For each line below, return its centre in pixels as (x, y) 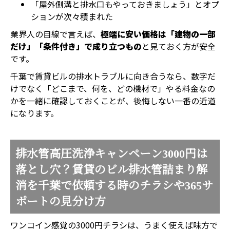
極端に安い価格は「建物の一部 (158, 34)
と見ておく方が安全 (179, 46)
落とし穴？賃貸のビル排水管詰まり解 (111, 170)
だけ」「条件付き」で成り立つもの (76, 46)
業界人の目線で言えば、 (55, 34)
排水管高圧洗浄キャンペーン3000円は (111, 154)
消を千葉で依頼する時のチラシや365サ (114, 186)
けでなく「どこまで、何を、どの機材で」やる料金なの (113, 88)
